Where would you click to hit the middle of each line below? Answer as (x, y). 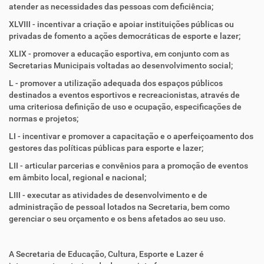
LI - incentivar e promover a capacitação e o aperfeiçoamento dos (131, 136)
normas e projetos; (44, 118)
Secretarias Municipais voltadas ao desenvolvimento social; (121, 65)
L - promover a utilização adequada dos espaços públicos (116, 83)
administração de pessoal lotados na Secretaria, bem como (119, 207)
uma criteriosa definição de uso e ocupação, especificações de (125, 107)
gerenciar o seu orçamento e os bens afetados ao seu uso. (117, 219)
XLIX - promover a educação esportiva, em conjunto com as (119, 54)
